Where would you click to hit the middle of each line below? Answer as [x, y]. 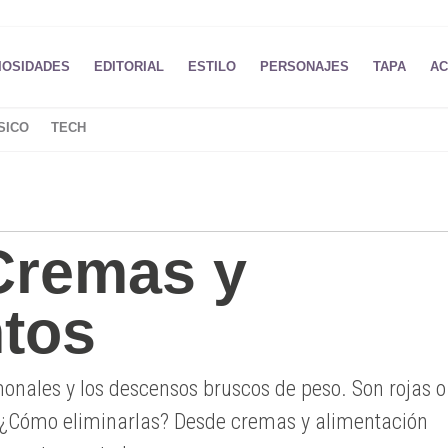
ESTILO [211, 67]
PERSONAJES [304, 67]
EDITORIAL [128, 67]
